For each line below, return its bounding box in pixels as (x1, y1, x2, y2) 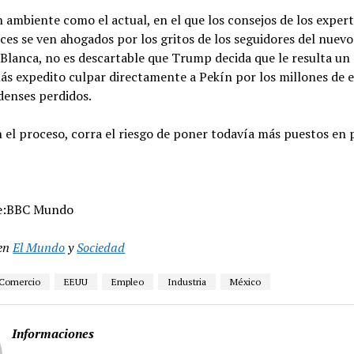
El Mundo (13, 238, 66, 256)
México (230, 275, 262, 288)
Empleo (111, 275, 145, 288)
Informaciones (12, 324, 95, 342)
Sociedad (77, 238, 126, 256)
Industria (168, 275, 207, 288)
